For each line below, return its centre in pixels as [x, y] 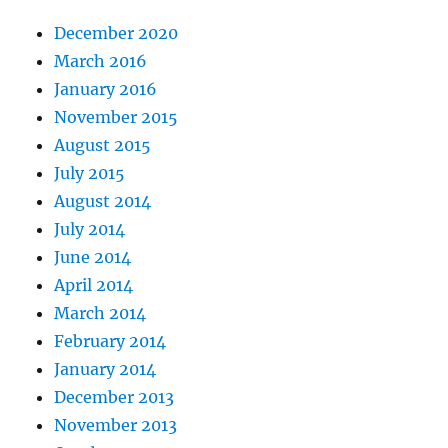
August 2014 [103, 201]
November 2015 [116, 117]
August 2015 [103, 145]
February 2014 [110, 341]
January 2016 [106, 89]
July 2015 [90, 173]
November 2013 [116, 425]
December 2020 [116, 33]
